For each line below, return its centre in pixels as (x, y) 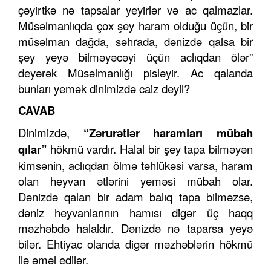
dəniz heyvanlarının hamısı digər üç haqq (135, 213)
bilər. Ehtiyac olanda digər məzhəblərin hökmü (135, 244)
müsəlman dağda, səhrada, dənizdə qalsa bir (135, 41)
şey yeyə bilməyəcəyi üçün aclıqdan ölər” (135, 57)
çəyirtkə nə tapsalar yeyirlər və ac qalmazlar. (135, 10)
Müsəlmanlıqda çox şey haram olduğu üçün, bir (135, 26)
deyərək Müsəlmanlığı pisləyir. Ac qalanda (135, 73)
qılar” (34, 149)
